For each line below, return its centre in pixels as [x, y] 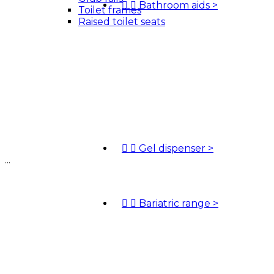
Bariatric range [176, 203]
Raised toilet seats [122, 22]
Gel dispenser [173, 148]
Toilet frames [110, 10]
